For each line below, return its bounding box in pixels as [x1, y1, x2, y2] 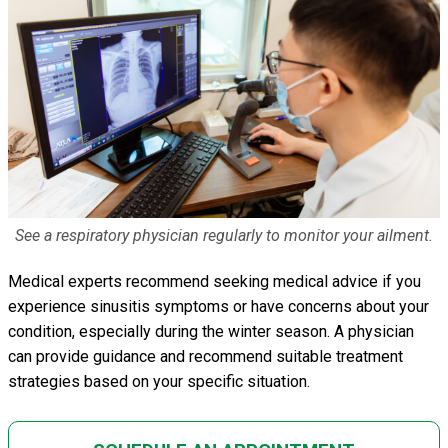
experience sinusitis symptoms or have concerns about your [8, 297, 429, 317]
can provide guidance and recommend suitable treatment [8, 347, 403, 367]
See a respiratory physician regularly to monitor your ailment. [15, 226, 433, 246]
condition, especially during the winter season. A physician [8, 322, 414, 342]
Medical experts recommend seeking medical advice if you [8, 272, 421, 292]
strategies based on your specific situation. [8, 372, 310, 392]
